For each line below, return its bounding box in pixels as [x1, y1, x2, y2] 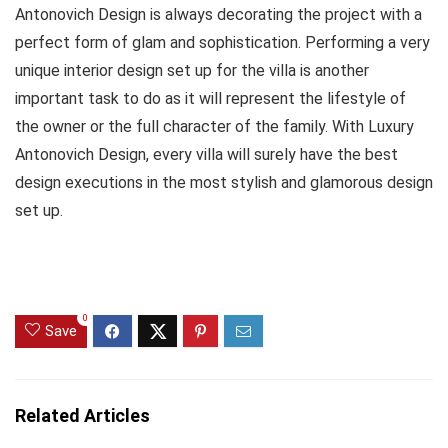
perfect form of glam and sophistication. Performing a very [15, 33, 430, 53]
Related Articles [15, 405, 150, 427]
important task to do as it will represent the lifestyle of [15, 89, 406, 109]
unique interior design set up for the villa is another [15, 61, 369, 81]
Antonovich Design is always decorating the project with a [15, 5, 422, 25]
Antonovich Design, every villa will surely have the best [15, 145, 398, 165]
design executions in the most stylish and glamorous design [15, 173, 433, 193]
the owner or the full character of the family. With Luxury [15, 117, 414, 137]
